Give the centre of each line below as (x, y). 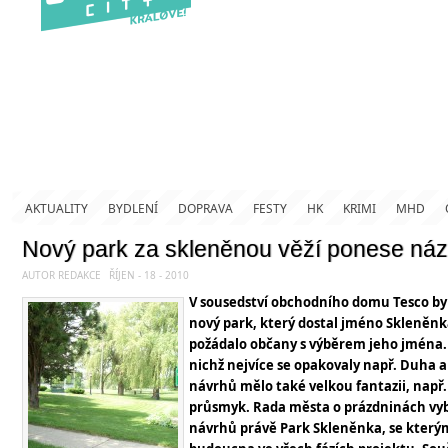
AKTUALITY (56, 208)
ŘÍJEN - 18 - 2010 (149, 275)
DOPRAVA (205, 208)
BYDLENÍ (133, 208)
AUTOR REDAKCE (61, 275)
